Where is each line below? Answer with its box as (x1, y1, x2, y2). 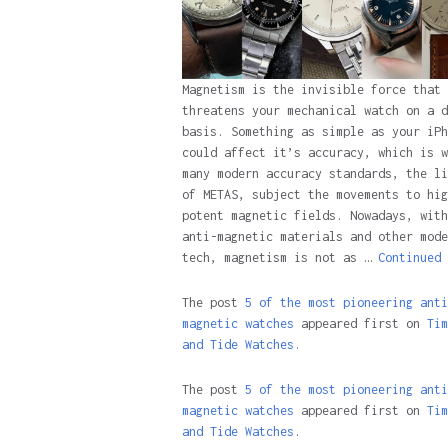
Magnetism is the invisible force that (181, 82, 441, 98)
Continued (377, 250, 441, 266)
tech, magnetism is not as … (181, 250, 378, 266)
